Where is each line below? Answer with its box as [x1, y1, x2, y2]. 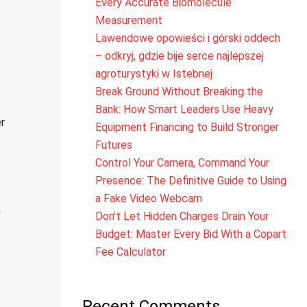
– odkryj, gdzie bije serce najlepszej [95, 49, 264, 62]
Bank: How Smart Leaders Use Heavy [95, 103, 273, 116]
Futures [95, 138, 132, 151]
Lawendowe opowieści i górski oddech [95, 32, 280, 45]
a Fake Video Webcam [95, 192, 202, 205]
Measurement [95, 14, 162, 27]
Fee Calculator [95, 245, 166, 258]
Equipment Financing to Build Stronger [95, 121, 279, 134]
